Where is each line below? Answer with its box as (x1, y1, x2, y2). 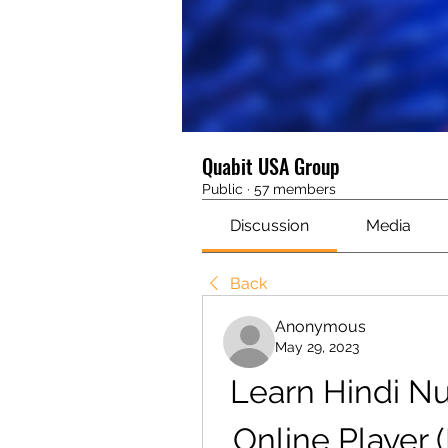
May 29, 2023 (275, 339, 359, 356)
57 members (254, 181, 336, 198)
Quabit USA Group (202, 151, 340, 182)
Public (202, 181, 243, 198)
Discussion (230, 216, 310, 236)
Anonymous (275, 317, 366, 337)
